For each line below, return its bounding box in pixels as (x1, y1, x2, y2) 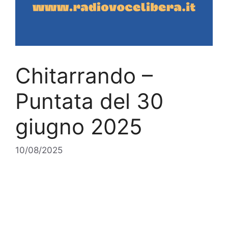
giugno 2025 (15, 113, 142, 139)
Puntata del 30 (15, 88, 163, 114)
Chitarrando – (15, 63, 153, 89)
